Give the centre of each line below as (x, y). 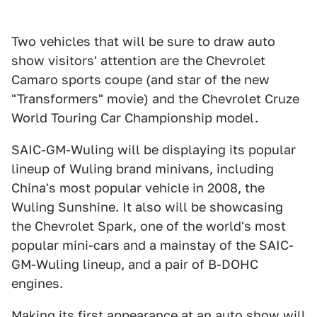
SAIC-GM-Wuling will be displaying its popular (154, 150)
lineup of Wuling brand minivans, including (143, 169)
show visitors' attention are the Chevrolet (138, 60)
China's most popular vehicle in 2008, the (138, 188)
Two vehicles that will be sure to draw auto (143, 41)
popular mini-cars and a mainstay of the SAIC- (152, 245)
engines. (37, 283)
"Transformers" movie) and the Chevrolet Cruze (155, 99)
